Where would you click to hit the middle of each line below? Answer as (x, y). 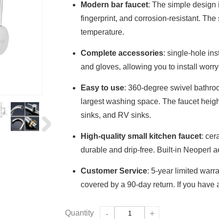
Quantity (79, 213)
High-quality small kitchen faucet (141, 136)
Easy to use (102, 88)
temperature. (102, 32)
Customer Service (114, 171)
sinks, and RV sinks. (116, 115)
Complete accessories (122, 53)
